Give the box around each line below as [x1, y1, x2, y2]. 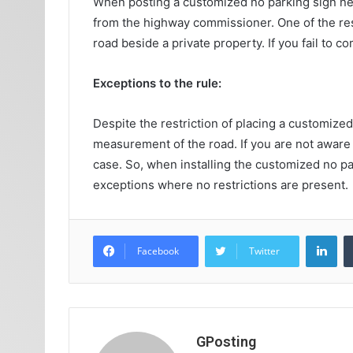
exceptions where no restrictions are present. [93, 177, 351, 193]
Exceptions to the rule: [93, 76, 221, 91]
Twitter [249, 244, 280, 258]
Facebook [137, 244, 179, 258]
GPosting [196, 333, 256, 351]
